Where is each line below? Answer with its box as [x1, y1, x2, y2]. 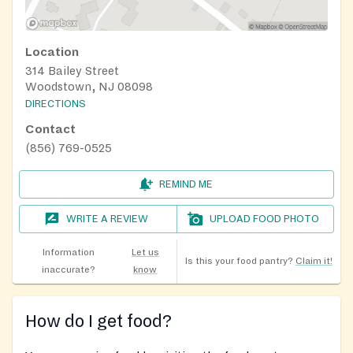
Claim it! [295, 256, 333, 267]
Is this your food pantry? [184, 256, 293, 267]
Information [42, 247, 95, 258]
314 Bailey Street [25, 65, 119, 78]
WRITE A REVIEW [66, 214, 149, 225]
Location [25, 46, 79, 59]
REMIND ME [159, 179, 213, 191]
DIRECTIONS [25, 98, 86, 110]
